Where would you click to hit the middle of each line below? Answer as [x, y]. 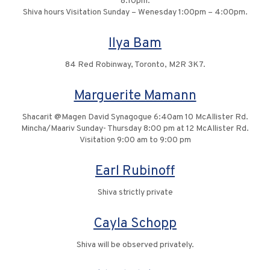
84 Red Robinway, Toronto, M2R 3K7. [135, 65]
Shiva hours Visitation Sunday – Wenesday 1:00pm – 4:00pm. [135, 13]
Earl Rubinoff [135, 172]
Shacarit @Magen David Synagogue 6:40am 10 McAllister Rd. [135, 118]
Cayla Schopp [135, 224]
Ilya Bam [135, 44]
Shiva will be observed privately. [135, 245]
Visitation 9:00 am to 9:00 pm [135, 140]
